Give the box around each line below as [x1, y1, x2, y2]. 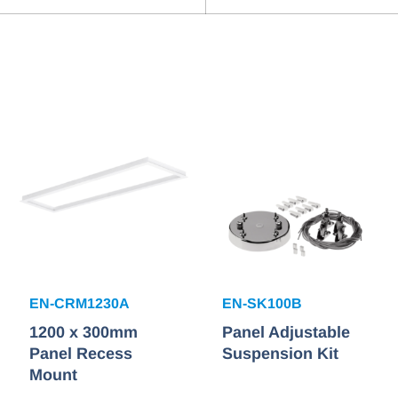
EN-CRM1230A [29, 296, 131, 312]
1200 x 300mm [29, 323, 139, 342]
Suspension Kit [221, 345, 338, 363]
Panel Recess [29, 345, 133, 363]
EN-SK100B [221, 296, 302, 312]
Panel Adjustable [221, 323, 350, 342]
